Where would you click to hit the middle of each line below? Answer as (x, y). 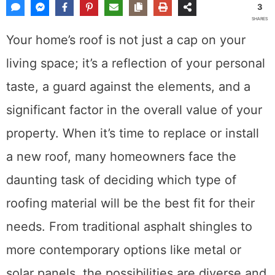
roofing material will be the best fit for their (130, 203)
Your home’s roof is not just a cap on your (126, 40)
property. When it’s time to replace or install (133, 133)
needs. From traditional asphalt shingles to (129, 227)
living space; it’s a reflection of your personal (136, 63)
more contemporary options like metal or (124, 250)
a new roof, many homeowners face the (121, 157)
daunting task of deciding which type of (121, 180)
